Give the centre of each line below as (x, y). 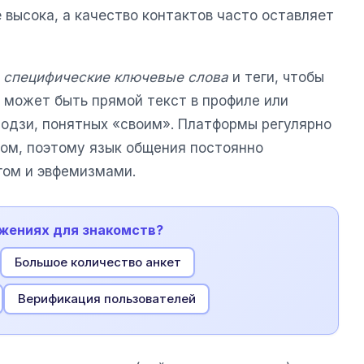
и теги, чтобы (276, 78)
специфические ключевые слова (116, 78)
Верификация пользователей (106, 299)
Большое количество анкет (97, 262)
